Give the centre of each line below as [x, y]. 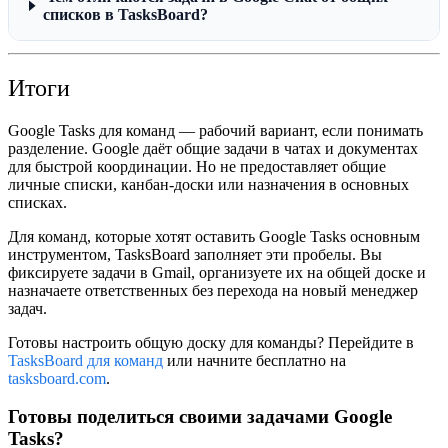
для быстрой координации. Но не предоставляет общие [197, 166]
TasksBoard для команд [85, 360]
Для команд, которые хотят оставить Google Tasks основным [214, 236]
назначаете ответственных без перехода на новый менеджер [213, 290]
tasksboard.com [57, 378]
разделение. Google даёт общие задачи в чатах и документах [213, 148]
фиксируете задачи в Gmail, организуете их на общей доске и [217, 272]
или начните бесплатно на [254, 360]
